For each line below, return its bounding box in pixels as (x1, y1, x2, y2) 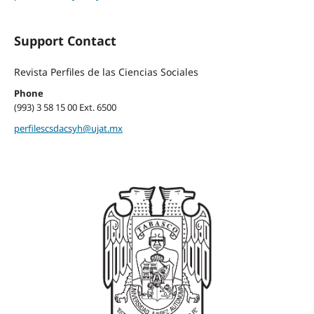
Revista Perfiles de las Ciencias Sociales (13, 64, 198, 78)
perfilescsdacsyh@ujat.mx (13, 121, 123, 135)
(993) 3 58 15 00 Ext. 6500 (13, 100, 116, 114)
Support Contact (13, 32, 116, 49)
